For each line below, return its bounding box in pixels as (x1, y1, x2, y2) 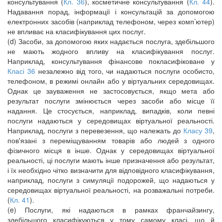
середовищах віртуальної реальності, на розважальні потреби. (7, 185, 215, 195)
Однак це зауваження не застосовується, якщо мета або (7, 86, 215, 96)
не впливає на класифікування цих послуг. (7, 26, 146, 36)
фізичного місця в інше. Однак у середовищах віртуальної (7, 145, 215, 155)
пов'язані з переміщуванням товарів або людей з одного (7, 135, 215, 145)
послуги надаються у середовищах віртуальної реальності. (7, 115, 215, 125)
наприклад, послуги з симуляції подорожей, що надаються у (7, 175, 215, 185)
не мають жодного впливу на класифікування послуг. (7, 46, 215, 56)
